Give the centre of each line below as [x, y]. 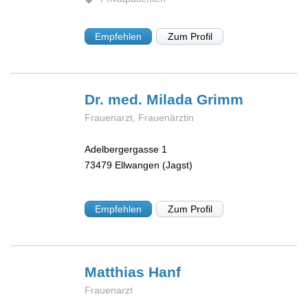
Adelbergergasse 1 [126, 150]
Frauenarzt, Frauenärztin [140, 117]
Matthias [117, 272]
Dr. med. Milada [141, 99]
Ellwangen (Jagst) [154, 165]
